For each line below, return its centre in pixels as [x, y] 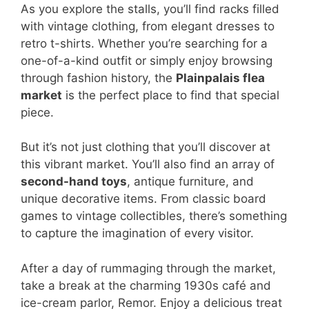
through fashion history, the [98, 78]
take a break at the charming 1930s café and [146, 285]
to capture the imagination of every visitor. [137, 233]
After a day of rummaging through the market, [148, 268]
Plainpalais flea [220, 78]
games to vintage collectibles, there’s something [154, 216]
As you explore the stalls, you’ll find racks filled [150, 9]
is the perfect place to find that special [171, 95]
